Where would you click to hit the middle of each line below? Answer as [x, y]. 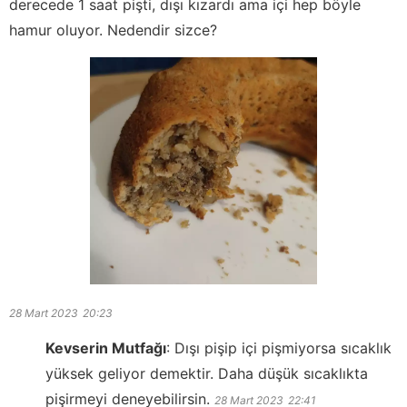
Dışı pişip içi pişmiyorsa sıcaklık [283, 348]
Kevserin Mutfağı [106, 348]
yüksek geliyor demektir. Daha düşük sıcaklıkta [207, 374]
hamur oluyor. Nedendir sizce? [113, 30]
